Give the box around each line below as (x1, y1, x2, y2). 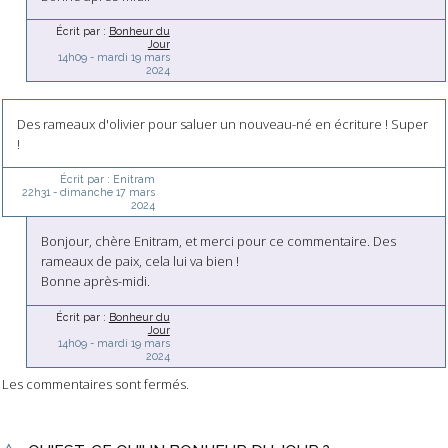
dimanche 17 (59, 186, 126, 199)
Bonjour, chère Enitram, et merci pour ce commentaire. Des (41, 232, 397, 251)
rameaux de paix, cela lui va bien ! (41, 252, 240, 271)
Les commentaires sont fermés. (2, 375, 189, 394)
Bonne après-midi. (41, 272, 151, 291)
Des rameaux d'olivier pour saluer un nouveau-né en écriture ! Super (16, 114, 428, 133)
